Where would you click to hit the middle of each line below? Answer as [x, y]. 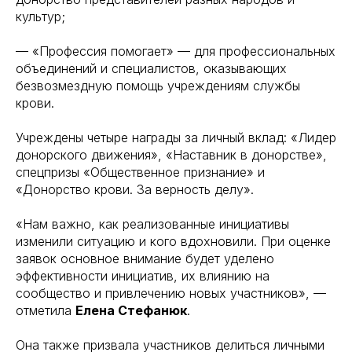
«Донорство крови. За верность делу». [135, 189]
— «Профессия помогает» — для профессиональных [176, 51]
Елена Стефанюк [131, 310]
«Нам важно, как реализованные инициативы [152, 224]
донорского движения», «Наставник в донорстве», [171, 154]
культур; [40, 16]
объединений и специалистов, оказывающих [151, 68]
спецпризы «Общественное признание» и [140, 172]
